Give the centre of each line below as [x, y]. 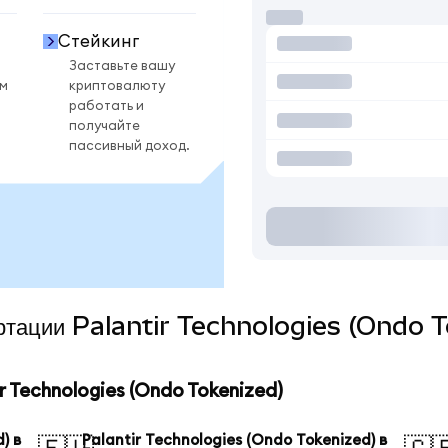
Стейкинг [98, 41]
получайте [104, 125]
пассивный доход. [129, 145]
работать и [106, 105]
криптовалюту [117, 85]
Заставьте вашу [122, 65]
